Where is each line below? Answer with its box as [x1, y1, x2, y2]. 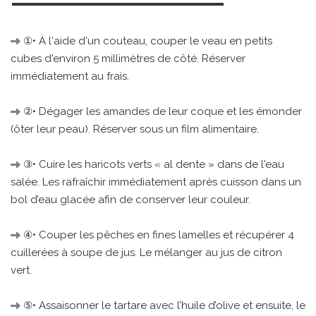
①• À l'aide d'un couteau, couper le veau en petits [20, 34, 272, 47]
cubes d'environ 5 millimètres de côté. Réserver [11, 51, 245, 65]
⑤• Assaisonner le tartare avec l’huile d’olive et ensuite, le [20, 298, 305, 312]
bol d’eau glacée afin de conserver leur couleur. [11, 193, 250, 206]
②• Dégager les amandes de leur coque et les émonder [20, 104, 302, 118]
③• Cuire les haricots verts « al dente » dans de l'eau [20, 157, 284, 171]
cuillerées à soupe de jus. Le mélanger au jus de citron [11, 245, 282, 259]
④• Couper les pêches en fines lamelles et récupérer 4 [20, 228, 294, 241]
